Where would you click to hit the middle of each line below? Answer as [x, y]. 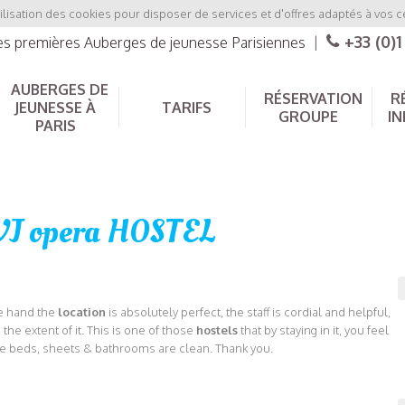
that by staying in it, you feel [313, 330]
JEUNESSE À [55, 108]
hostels [217, 330]
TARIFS [186, 108]
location [82, 312]
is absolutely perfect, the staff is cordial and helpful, [248, 312]
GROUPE [308, 117]
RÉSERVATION [313, 99]
